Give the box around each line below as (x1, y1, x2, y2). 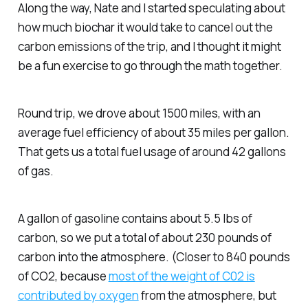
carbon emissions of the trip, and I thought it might (17, 38, 281, 55)
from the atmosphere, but (138, 287, 276, 303)
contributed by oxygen (17, 287, 139, 303)
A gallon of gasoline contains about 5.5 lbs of (17, 210, 252, 226)
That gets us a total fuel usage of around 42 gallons (17, 143, 286, 159)
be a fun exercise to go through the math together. (17, 58, 283, 74)
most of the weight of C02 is (108, 267, 255, 284)
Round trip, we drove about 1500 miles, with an (17, 104, 261, 121)
